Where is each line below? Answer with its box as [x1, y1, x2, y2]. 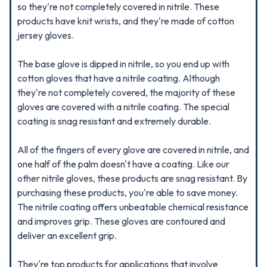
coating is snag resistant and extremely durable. [17, 115, 211, 127]
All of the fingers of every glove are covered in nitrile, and [17, 144, 249, 156]
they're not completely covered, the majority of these [17, 86, 235, 98]
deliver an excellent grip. [17, 229, 117, 241]
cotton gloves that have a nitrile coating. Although [17, 72, 220, 84]
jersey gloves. [17, 29, 74, 41]
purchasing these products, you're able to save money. [17, 187, 238, 198]
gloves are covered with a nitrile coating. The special [17, 101, 229, 113]
